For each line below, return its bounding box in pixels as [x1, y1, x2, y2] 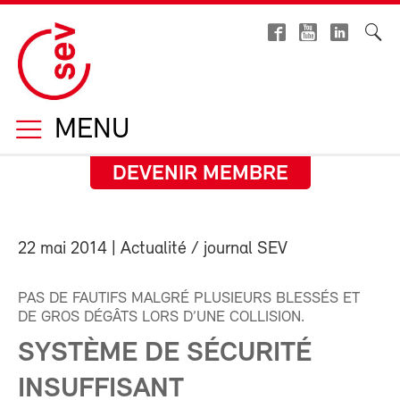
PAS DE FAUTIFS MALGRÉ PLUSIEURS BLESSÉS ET [18, 291, 360, 306]
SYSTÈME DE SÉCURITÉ [18, 339, 312, 368]
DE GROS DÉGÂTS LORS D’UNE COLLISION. [18, 310, 304, 325]
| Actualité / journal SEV [107, 240, 287, 258]
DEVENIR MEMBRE [112, 163, 288, 185]
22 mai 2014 [18, 240, 107, 258]
